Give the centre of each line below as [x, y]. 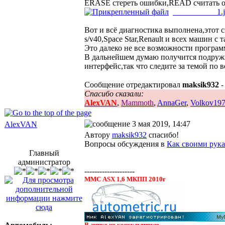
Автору [98, 135]
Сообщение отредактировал [133, 85]
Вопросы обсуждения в [126, 144]
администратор [44, 162]
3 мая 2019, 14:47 [160, 124]
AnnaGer [172, 103]
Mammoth [137, 103]
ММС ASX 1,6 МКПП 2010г [125, 179]
